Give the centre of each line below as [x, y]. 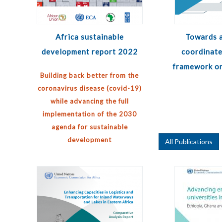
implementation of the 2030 [89, 114]
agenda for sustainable [89, 127]
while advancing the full [89, 101]
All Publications [189, 142]
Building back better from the [90, 75]
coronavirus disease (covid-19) [89, 88]
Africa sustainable [89, 37]
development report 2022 [89, 52]
